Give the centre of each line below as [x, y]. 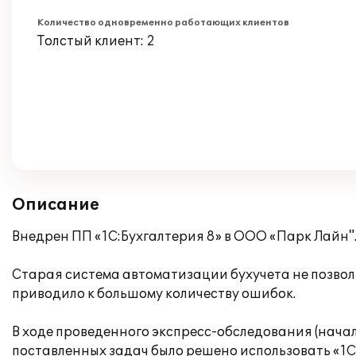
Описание [56, 205]
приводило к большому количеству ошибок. [154, 294]
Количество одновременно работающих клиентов [163, 23]
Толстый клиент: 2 [96, 41]
